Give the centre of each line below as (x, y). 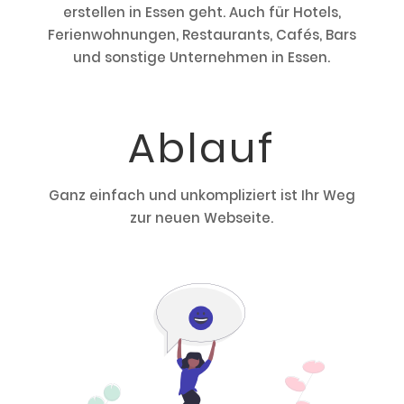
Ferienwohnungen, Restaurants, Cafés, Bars (202, 35)
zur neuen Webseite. (202, 218)
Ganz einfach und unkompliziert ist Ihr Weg (202, 196)
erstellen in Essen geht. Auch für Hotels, (202, 13)
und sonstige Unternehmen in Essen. (202, 58)
